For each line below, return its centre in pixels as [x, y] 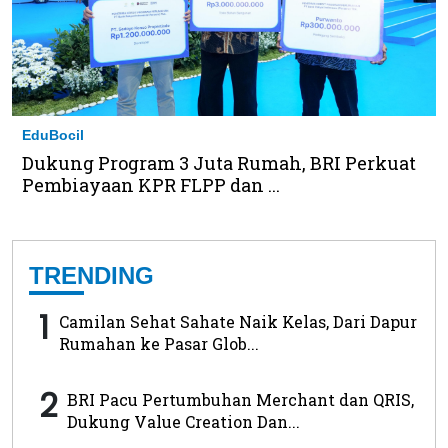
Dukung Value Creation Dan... [183, 422]
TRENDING [91, 276]
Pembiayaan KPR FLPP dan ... [151, 185]
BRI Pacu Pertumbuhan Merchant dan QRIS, [240, 400]
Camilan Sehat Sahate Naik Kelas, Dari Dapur [238, 322]
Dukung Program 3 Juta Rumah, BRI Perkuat [219, 163]
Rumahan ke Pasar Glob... [159, 344]
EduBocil [53, 135]
